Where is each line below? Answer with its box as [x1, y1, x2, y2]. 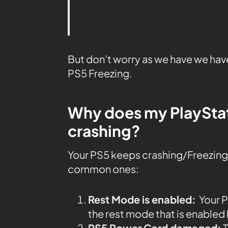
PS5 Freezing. [68, 66, 132, 79]
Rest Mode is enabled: [88, 192, 196, 206]
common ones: [68, 162, 139, 175]
